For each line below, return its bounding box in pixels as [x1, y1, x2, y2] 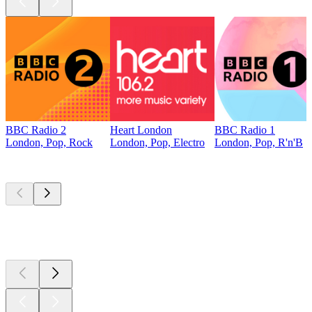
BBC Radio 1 [214, 123, 275, 136]
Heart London [110, 123, 172, 136]
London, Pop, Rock [6, 136, 93, 148]
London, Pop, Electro [110, 136, 205, 148]
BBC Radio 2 [6, 123, 66, 136]
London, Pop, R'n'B [214, 136, 303, 148]
